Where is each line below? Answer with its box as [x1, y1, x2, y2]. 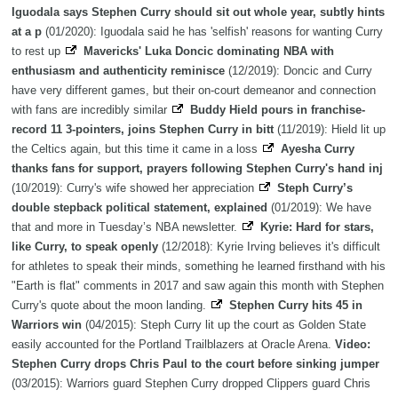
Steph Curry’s [277, 181, 353, 195]
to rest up [12, 44, 64, 59]
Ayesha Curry [281, 142, 354, 156]
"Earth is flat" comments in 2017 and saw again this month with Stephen [12, 279, 384, 293]
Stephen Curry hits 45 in [229, 298, 362, 313]
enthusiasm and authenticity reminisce [12, 64, 225, 78]
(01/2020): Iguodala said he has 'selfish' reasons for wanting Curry [42, 25, 383, 39]
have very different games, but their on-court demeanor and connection [12, 84, 376, 98]
